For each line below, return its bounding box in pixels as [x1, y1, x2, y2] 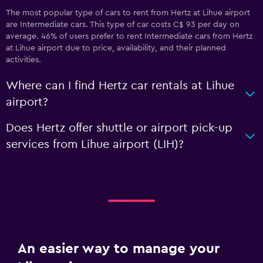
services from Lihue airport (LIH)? [6, 139, 184, 150]
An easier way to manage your [18, 242, 220, 256]
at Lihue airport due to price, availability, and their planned [6, 44, 226, 52]
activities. [6, 56, 41, 64]
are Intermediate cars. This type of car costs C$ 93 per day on [6, 21, 240, 29]
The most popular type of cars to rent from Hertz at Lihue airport [6, 9, 250, 17]
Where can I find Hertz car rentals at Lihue [6, 80, 234, 92]
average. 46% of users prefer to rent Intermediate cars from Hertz [6, 32, 252, 41]
